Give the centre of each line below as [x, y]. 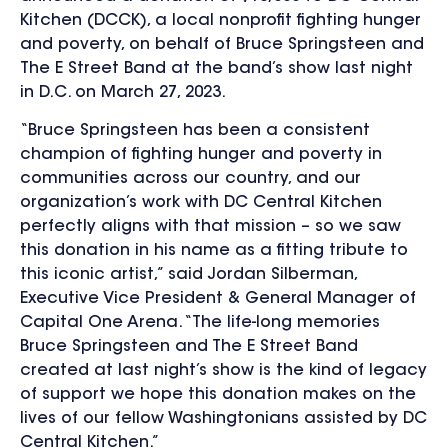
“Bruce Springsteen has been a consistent [195, 131]
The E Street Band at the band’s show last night [216, 69]
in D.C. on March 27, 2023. [123, 93]
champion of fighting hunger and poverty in [201, 155]
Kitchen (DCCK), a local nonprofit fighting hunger [220, 21]
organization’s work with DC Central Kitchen [201, 203]
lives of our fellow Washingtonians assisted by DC [223, 419]
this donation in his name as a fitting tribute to [214, 251]
